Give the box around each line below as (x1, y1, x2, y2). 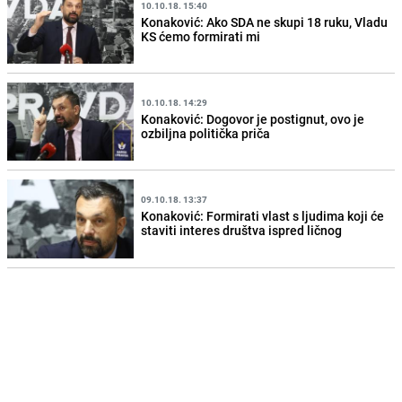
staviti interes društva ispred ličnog (141, 222, 343, 239)
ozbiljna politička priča (141, 124, 271, 142)
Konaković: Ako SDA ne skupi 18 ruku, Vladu (141, 13, 389, 31)
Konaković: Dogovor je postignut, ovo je (141, 109, 365, 127)
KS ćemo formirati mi (141, 27, 261, 45)
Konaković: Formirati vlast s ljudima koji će (141, 207, 385, 224)
